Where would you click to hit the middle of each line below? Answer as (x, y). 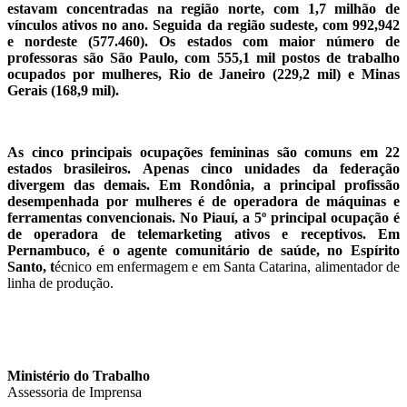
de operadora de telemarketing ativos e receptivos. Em (203, 234)
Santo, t (31, 267)
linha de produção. (60, 283)
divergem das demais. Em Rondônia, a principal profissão (203, 185)
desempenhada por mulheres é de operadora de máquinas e (203, 202)
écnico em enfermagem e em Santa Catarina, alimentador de (228, 267)
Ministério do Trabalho (79, 376)
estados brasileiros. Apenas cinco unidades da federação (203, 169)
